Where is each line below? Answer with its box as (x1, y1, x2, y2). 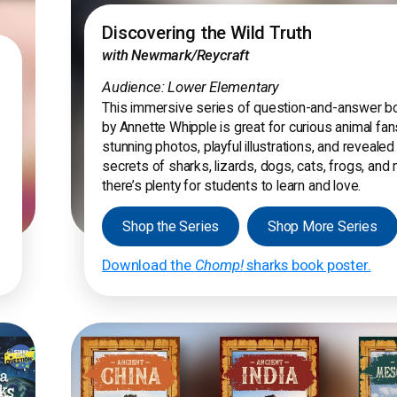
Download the (102, 257, 195, 275)
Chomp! (194, 257, 244, 275)
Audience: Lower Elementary (102, 78, 280, 96)
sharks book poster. (243, 257, 371, 275)
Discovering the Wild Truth (102, 21, 313, 43)
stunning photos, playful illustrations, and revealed (102, 137, 394, 155)
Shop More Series (268, 218, 378, 236)
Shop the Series (122, 218, 220, 236)
